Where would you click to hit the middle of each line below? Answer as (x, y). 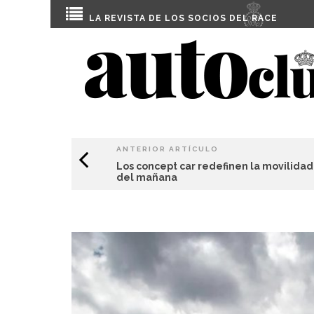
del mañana (147, 177)
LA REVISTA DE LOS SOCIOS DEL (170, 18)
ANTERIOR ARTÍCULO (168, 149)
